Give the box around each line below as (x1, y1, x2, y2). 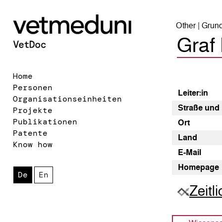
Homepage (178, 163, 219, 171)
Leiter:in (178, 89, 208, 97)
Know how (13, 139, 53, 150)
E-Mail (178, 148, 201, 157)
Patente (13, 127, 48, 138)
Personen (13, 82, 53, 93)
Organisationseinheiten (13, 93, 122, 104)
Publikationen (13, 116, 77, 127)
